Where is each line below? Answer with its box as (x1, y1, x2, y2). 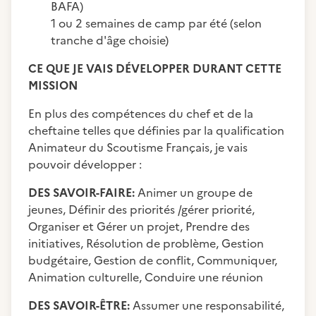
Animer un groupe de (138, 184, 253, 201)
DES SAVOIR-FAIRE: (28, 184, 138, 201)
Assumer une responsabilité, (133, 297, 284, 314)
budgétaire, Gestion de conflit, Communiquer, (28, 252, 277, 269)
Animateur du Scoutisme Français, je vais (28, 139, 248, 156)
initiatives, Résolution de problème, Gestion (28, 235, 264, 252)
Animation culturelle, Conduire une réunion (28, 269, 266, 286)
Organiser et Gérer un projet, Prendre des (28, 218, 250, 235)
